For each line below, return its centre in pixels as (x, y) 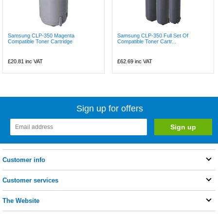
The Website (21, 201)
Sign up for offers (110, 109)
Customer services (30, 180)
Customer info (24, 160)
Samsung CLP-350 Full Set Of (153, 36)
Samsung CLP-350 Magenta (41, 36)
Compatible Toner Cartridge (40, 41)
